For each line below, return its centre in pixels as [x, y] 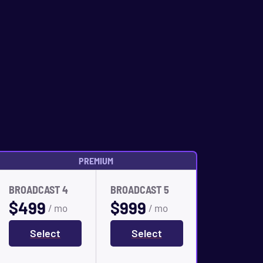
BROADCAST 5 [139, 190]
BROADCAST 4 [39, 190]
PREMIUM [96, 161]
